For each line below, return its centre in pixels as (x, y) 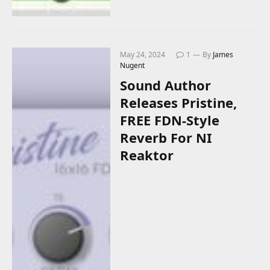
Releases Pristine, (179, 102)
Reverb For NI (166, 137)
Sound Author (166, 85)
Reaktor (147, 155)
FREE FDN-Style (170, 120)
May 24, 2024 (143, 54)
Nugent (133, 65)
